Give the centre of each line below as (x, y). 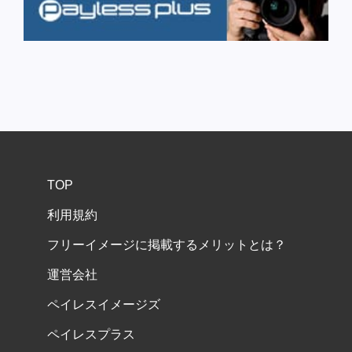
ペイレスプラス (91, 335)
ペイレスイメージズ (104, 305)
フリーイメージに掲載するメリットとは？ (167, 245)
